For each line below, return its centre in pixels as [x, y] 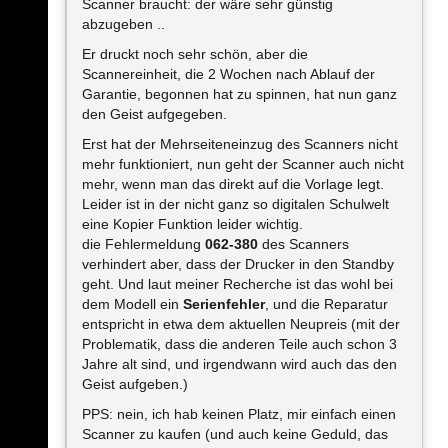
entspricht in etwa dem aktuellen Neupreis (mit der [241, 324]
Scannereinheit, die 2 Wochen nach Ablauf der [228, 74]
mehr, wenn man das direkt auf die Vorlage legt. [233, 184]
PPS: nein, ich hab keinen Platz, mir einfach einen [239, 414]
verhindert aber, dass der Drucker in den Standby [238, 264]
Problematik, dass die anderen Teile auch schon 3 [239, 344]
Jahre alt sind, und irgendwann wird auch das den [239, 364]
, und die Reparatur [326, 304]
